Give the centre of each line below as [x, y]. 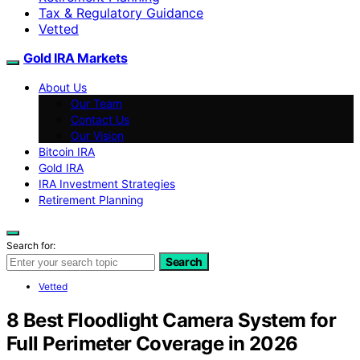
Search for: [31, 245]
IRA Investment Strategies [107, 183]
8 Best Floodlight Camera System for [171, 320]
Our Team [96, 103]
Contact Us [100, 119]
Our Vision [97, 135]
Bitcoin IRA [67, 151]
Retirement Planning [91, 199]
